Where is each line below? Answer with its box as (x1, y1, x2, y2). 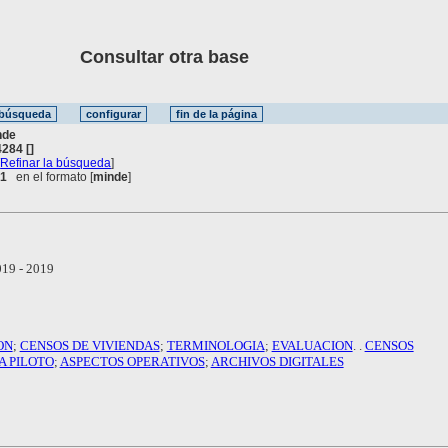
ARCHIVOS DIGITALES (210, 353, 344, 369)
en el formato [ (7, 169, 94, 184)
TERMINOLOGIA (166, 337, 265, 353)
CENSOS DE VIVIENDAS (19, 337, 160, 353)
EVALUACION (271, 337, 353, 353)
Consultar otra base (20, 47, 249, 67)
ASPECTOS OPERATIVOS (59, 353, 205, 369)
